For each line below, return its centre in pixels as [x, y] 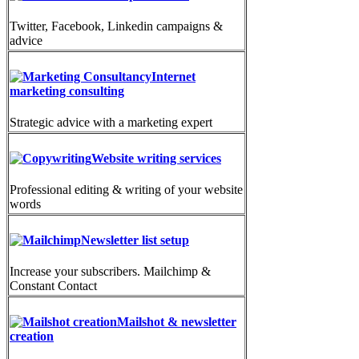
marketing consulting [67, 91]
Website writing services [156, 159]
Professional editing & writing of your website [126, 190]
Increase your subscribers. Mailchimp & [110, 272]
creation [32, 337]
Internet [173, 77]
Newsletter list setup [135, 240]
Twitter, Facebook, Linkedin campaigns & [116, 26]
